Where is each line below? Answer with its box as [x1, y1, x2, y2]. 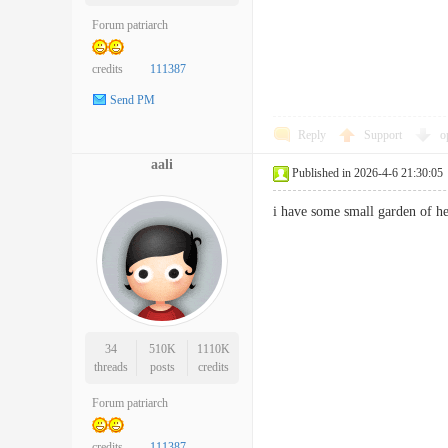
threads [93, 360, 128, 374]
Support [364, 128, 405, 142]
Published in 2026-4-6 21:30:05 [292, 166, 443, 180]
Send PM [110, 93, 155, 108]
